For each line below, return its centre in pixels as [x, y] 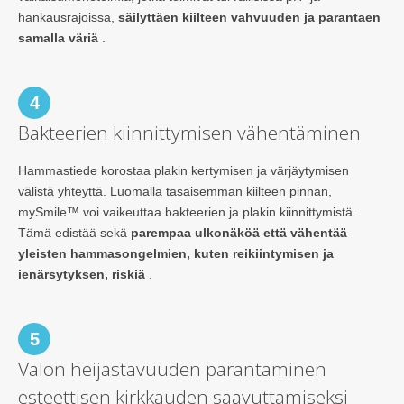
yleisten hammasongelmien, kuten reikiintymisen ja [176, 253]
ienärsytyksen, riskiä [82, 274]
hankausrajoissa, [68, 18]
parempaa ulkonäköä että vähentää [239, 232]
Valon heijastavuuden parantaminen [172, 368]
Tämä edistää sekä [74, 232]
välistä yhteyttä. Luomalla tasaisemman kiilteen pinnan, [175, 191]
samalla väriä [58, 38]
